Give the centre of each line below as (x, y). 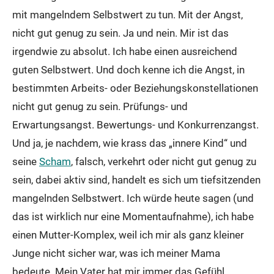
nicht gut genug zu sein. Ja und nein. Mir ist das (120, 33)
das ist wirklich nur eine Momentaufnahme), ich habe (133, 217)
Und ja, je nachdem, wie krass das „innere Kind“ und (130, 143)
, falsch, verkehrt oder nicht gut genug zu (164, 161)
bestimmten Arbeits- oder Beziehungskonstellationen (135, 88)
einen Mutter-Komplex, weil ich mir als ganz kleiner (128, 235)
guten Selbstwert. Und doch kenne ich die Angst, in (128, 70)
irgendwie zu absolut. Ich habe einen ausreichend (125, 51)
